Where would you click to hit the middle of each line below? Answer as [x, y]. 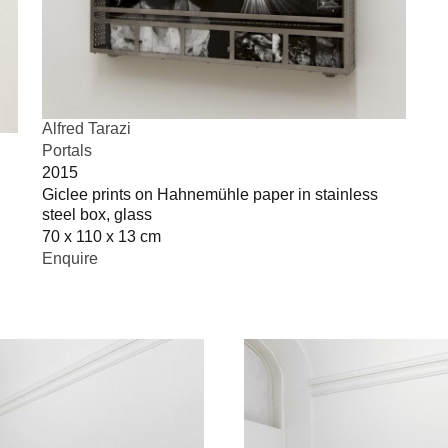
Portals [67, 151]
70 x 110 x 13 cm [101, 237]
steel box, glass [97, 215]
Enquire [70, 259]
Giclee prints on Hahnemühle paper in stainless [210, 195]
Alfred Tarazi [86, 129]
